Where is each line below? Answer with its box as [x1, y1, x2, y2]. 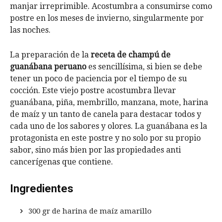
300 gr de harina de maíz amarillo [28, 207, 152, 216]
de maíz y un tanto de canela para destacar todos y [10, 110, 201, 119]
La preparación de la [10, 50, 91, 59]
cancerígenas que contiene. [10, 157, 113, 166]
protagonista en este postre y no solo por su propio [10, 133, 201, 143]
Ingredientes [10, 182, 73, 195]
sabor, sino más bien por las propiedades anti [10, 145, 181, 155]
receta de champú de [91, 50, 170, 59]
